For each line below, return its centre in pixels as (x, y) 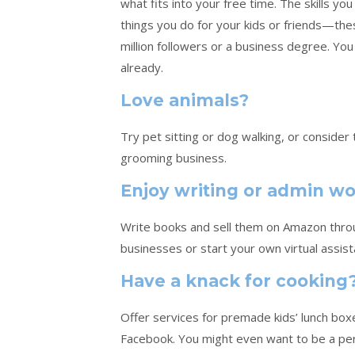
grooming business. (175, 157)
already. (142, 67)
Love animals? (185, 100)
